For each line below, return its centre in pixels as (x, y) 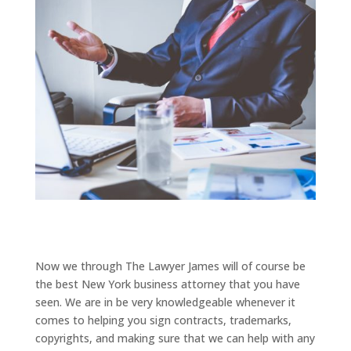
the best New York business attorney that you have (167, 284)
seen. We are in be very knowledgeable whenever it (165, 302)
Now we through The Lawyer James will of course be (170, 266)
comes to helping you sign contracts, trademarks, (163, 320)
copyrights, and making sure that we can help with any (175, 338)
